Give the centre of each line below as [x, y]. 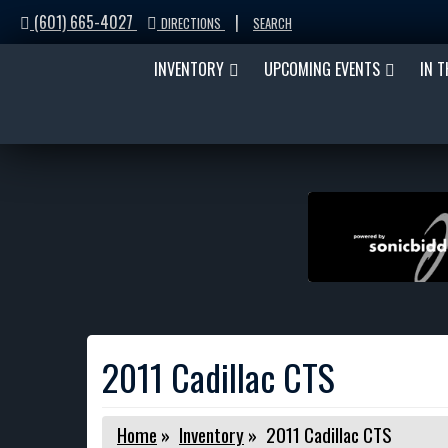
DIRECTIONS [191, 23]
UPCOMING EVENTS [322, 69]
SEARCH [272, 23]
